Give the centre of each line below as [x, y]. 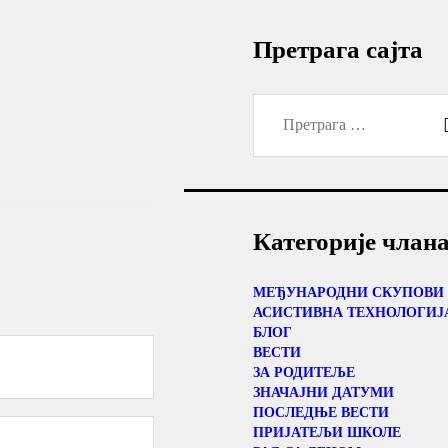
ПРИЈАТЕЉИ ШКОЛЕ [326, 432]
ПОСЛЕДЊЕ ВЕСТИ [320, 412]
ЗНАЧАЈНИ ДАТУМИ [323, 392]
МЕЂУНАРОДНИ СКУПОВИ [348, 292]
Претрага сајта [337, 50]
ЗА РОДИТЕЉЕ [303, 372]
